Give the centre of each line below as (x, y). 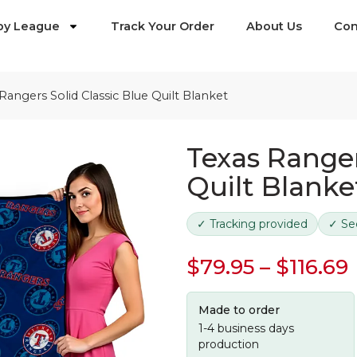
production (229, 344)
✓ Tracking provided (252, 224)
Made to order (239, 310)
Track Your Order (163, 26)
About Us (275, 26)
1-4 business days (246, 328)
